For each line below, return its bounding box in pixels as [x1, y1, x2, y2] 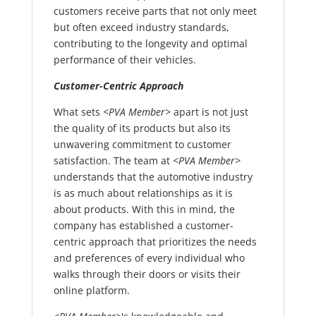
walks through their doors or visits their [53, 267, 241, 281]
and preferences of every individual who [53, 251, 245, 265]
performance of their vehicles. [53, 53, 196, 67]
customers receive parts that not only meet [53, 4, 257, 18]
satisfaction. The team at [53, 154, 173, 168]
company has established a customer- [53, 219, 233, 233]
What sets [53, 105, 103, 119]
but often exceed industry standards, [53, 20, 229, 35]
